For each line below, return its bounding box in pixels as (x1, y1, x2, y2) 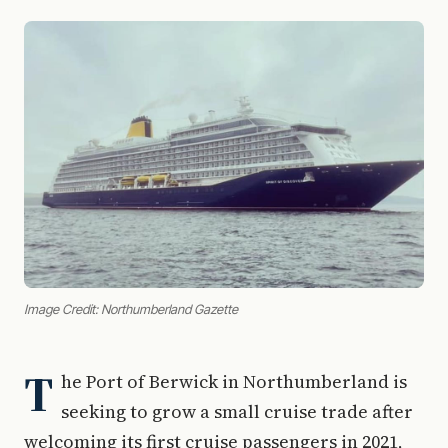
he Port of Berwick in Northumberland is (61, 368, 407, 394)
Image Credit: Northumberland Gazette (24, 300, 238, 317)
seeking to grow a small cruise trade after (61, 398, 413, 424)
